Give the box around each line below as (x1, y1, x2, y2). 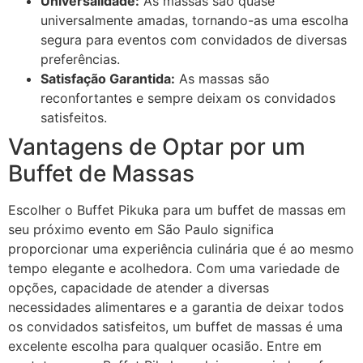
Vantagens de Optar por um (8, 133, 305, 161)
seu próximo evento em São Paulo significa (8, 221, 274, 238)
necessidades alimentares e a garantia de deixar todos (8, 299, 344, 316)
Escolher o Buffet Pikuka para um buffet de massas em (8, 202, 346, 219)
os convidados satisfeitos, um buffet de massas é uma (8, 318, 343, 335)
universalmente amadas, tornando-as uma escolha (41, 12, 348, 29)
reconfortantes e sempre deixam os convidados (41, 90, 335, 107)
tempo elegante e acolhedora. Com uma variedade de (8, 260, 340, 277)
